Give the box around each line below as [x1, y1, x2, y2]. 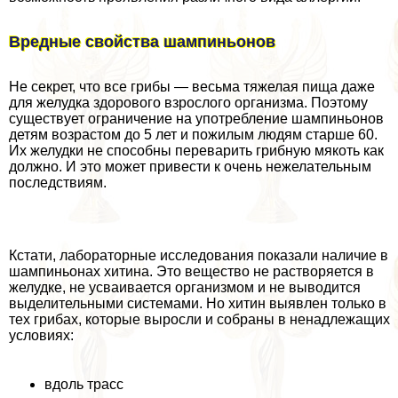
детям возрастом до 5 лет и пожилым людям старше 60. [9, 126, 378, 142]
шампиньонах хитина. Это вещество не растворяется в [9, 263, 374, 279]
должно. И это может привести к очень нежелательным [9, 158, 371, 174]
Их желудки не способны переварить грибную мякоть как [9, 142, 384, 158]
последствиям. [9, 174, 107, 190]
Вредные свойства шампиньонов [9, 32, 275, 51]
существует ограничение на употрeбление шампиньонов [9, 110, 384, 126]
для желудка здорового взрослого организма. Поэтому [9, 94, 368, 110]
